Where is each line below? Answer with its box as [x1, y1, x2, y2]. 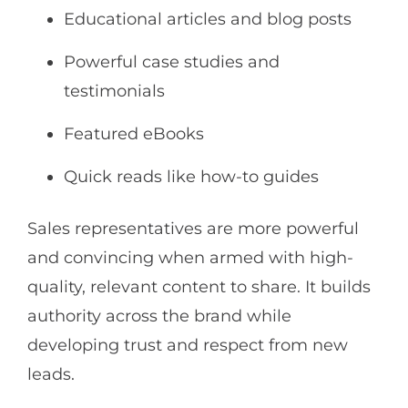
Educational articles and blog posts [64, 9, 352, 30]
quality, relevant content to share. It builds [27, 277, 371, 298]
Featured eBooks [64, 124, 204, 145]
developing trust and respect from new [27, 335, 348, 356]
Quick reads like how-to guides [64, 167, 319, 188]
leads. [27, 364, 75, 385]
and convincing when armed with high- [27, 248, 353, 269]
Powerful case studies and [64, 52, 280, 73]
